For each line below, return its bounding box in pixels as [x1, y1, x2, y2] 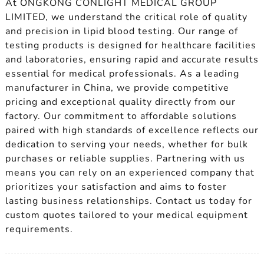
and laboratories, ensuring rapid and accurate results [5, 52, 259, 66]
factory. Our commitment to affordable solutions [5, 109, 237, 123]
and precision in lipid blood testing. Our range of [5, 24, 238, 38]
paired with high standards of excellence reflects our [5, 123, 259, 137]
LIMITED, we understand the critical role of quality [5, 10, 247, 24]
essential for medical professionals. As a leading [5, 67, 239, 80]
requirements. [5, 222, 73, 236]
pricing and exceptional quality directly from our [5, 95, 236, 108]
